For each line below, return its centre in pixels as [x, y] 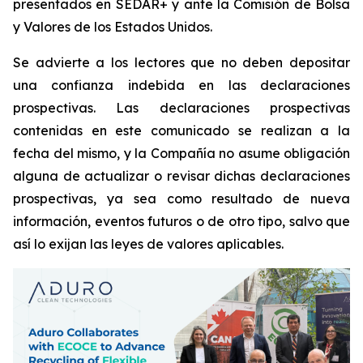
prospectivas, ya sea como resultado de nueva [181, 199]
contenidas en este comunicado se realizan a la [181, 130]
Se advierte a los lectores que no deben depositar [181, 62]
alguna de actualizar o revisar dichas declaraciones [181, 176]
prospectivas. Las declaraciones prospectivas [181, 108]
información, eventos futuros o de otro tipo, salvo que [181, 221]
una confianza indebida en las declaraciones [181, 85]
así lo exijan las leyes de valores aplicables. [148, 244]
